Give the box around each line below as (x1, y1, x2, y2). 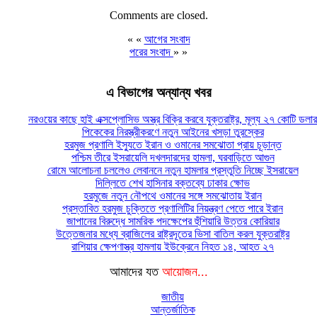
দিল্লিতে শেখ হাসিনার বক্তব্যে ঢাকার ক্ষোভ (96, 177, 250, 190)
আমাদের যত (109, 265, 162, 279)
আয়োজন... (161, 265, 208, 279)
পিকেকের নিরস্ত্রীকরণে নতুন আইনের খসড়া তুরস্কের (81, 126, 264, 139)
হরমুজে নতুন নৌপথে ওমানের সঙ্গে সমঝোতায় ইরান (83, 190, 262, 202)
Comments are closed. (109, 8, 208, 21)
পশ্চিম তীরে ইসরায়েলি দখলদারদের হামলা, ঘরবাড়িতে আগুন (71, 151, 275, 164)
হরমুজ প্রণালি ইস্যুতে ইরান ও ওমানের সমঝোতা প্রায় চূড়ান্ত (64, 139, 282, 151)
